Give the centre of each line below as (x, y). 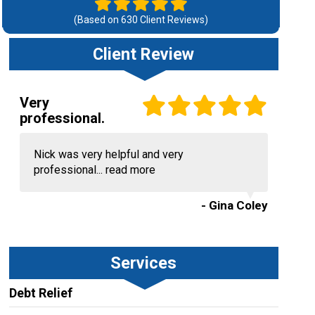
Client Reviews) (173, 20)
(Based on (97, 20)
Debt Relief (40, 293)
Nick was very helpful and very (108, 154)
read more (130, 170)
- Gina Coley (234, 205)
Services (144, 263)
